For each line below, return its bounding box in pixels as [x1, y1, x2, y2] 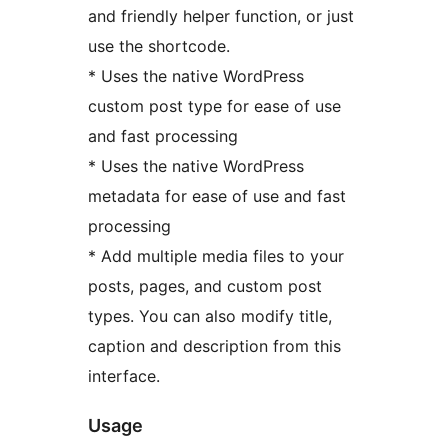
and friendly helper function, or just [88, 6, 354, 27]
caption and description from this [88, 336, 341, 357]
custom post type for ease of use [88, 96, 341, 117]
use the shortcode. [88, 36, 230, 57]
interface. [88, 366, 160, 387]
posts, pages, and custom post [88, 276, 322, 297]
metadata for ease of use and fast [88, 186, 346, 207]
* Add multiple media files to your [88, 246, 344, 267]
